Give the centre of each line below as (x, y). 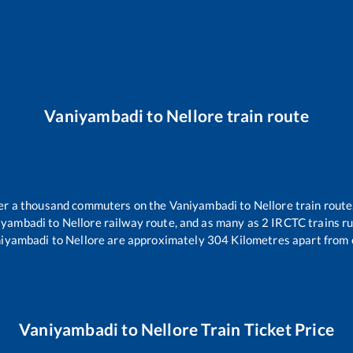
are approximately (155, 240)
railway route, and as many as (182, 223)
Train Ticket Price (266, 329)
